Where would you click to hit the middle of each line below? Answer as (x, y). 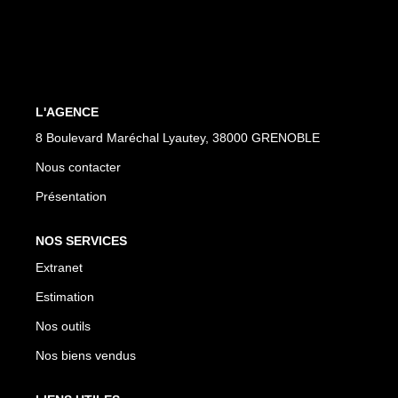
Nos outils (63, 326)
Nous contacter (78, 167)
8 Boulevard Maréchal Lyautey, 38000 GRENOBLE (178, 138)
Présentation (71, 196)
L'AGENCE (67, 111)
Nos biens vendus (86, 355)
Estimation (65, 296)
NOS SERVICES (81, 241)
